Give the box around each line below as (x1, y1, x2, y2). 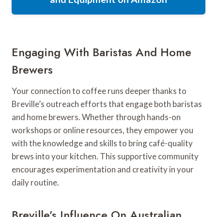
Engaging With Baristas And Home (12, 44, 191, 61)
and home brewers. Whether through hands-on (12, 112, 181, 123)
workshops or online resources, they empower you (12, 125, 193, 136)
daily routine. (12, 177, 59, 188)
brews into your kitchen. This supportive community (12, 151, 199, 162)
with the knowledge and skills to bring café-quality (12, 138, 193, 149)
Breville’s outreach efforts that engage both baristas (12, 99, 202, 109)
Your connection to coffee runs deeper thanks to (12, 86, 186, 96)
